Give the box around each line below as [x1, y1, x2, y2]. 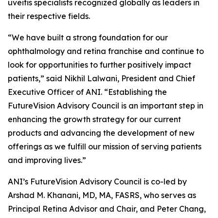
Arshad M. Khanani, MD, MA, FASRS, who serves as [8, 190, 196, 200]
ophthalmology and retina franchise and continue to [8, 46, 204, 56]
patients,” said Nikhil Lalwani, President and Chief [8, 73, 195, 83]
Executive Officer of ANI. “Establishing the [8, 87, 167, 97]
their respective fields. [8, 11, 90, 21]
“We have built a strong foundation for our [8, 33, 168, 42]
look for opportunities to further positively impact [8, 60, 191, 70]
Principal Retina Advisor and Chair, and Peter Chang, [8, 204, 206, 214]
